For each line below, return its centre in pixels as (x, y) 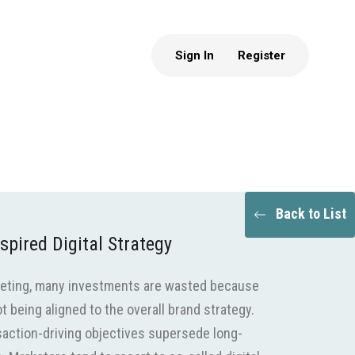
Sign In (195, 55)
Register (261, 55)
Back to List (311, 213)
